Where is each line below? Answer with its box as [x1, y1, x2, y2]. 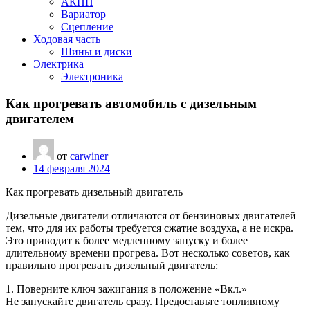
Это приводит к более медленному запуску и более [6, 235, 248, 247]
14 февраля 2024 [33, 163, 110, 175]
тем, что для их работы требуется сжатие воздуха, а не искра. [6, 222, 293, 235]
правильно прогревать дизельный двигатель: [6, 259, 218, 272]
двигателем [6, 111, 74, 126]
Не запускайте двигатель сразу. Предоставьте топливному [6, 295, 280, 308]
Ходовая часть [33, 33, 100, 45]
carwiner [70, 150, 108, 163]
